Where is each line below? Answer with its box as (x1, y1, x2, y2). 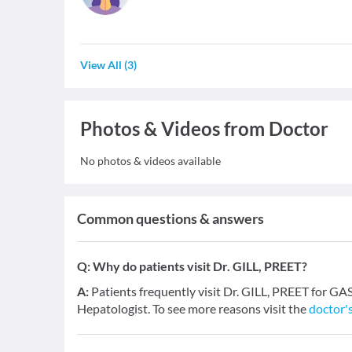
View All (80, 58, 122, 71)
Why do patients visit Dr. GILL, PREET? (93, 258, 307, 273)
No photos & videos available (80, 154, 221, 167)
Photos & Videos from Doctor (80, 117, 328, 140)
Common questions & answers (77, 210, 264, 227)
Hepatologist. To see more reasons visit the (77, 301, 309, 316)
